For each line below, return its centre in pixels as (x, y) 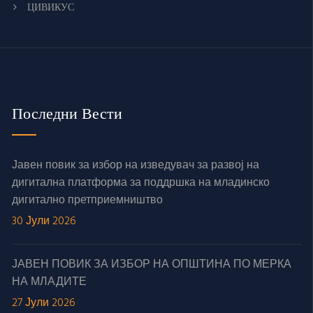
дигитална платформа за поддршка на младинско (141, 183)
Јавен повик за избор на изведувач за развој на (136, 166)
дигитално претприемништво (87, 201)
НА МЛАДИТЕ (49, 283)
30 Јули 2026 (44, 222)
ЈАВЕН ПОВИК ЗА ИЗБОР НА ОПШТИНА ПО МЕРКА (152, 265)
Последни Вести (67, 113)
